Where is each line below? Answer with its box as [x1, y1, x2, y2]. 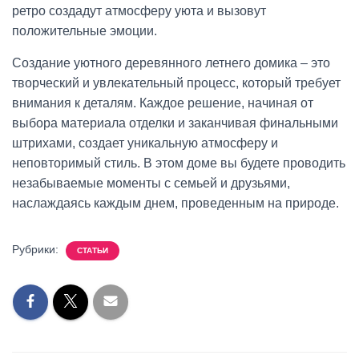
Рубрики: [12, 243, 62, 256]
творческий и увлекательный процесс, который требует [12, 76, 341, 90]
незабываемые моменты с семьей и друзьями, [12, 176, 290, 190]
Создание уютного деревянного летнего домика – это [12, 56, 330, 70]
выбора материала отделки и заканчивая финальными [12, 116, 338, 130]
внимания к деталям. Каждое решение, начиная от [12, 96, 313, 110]
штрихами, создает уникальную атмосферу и [12, 136, 278, 150]
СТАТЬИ [77, 246, 108, 255]
